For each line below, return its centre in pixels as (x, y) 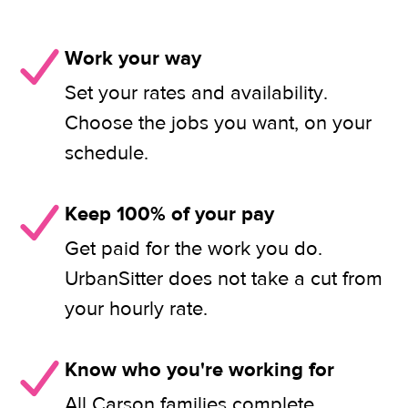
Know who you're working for (199, 370)
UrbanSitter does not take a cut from (224, 279)
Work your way (133, 58)
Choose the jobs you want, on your (218, 123)
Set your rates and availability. (196, 93)
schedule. (107, 153)
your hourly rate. (136, 309)
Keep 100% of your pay (169, 214)
